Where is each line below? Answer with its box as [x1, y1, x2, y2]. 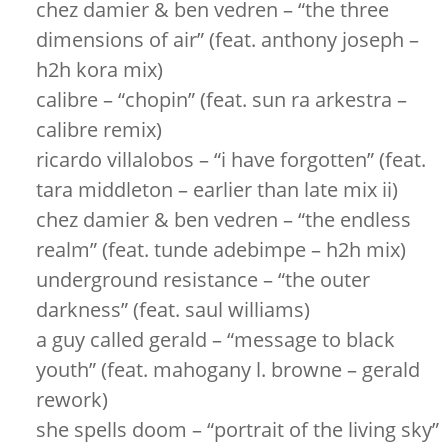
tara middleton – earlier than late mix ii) [35, 176, 398, 203]
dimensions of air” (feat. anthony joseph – [35, 26, 419, 53]
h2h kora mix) [35, 56, 163, 83]
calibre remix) [35, 116, 162, 143]
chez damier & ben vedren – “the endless [35, 206, 411, 233]
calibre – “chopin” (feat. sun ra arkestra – [35, 86, 407, 113]
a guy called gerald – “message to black [35, 326, 395, 353]
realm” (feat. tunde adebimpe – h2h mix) [35, 236, 406, 263]
